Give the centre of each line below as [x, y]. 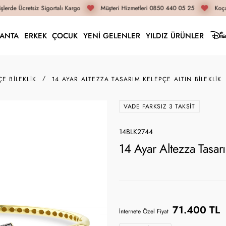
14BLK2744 [136, 132]
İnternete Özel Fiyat [144, 211]
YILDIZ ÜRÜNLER [175, 36]
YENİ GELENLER [112, 36]
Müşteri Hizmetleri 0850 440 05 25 [144, 8]
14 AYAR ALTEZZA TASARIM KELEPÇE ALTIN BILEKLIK [137, 79]
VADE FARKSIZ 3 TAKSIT [159, 106]
